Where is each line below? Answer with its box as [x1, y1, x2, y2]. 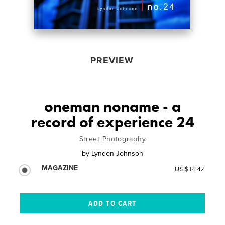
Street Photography [79, 134, 146, 143]
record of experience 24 [31, 112, 194, 132]
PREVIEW [90, 54, 134, 66]
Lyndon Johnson [91, 149, 143, 158]
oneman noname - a [44, 97, 181, 117]
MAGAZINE [42, 163, 78, 172]
